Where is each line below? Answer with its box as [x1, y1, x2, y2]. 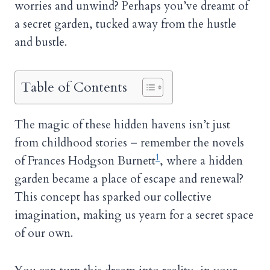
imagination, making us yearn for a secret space [14, 207, 254, 223]
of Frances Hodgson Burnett [14, 152, 155, 169]
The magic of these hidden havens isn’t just [14, 116, 230, 133]
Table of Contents [21, 78, 127, 97]
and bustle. [14, 34, 67, 50]
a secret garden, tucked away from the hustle [14, 16, 236, 32]
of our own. [14, 225, 73, 241]
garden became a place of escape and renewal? [14, 171, 243, 187]
